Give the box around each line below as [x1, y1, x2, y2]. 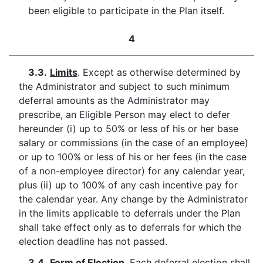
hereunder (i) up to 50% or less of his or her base [18, 123, 238, 134]
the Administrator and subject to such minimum [18, 80, 230, 92]
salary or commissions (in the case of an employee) [18, 137, 248, 149]
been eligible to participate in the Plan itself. [28, 5, 225, 16]
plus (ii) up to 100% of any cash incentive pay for [18, 179, 238, 191]
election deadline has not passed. [18, 235, 167, 247]
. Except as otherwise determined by [77, 66, 241, 78]
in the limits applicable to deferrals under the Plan [18, 207, 240, 219]
